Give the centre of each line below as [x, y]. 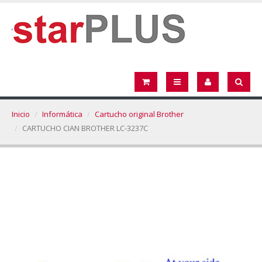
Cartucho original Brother [139, 114]
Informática [62, 114]
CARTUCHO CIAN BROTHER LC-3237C [85, 128]
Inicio [21, 114]
